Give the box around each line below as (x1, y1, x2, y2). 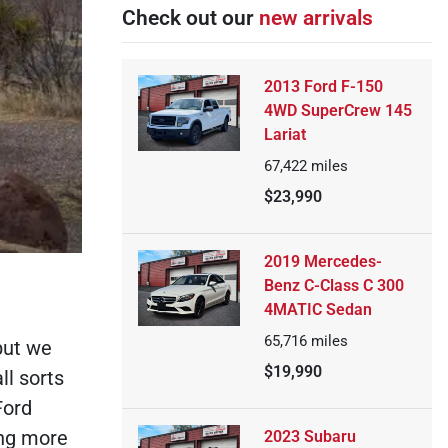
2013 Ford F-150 (263, 77, 383, 96)
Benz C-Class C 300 (263, 276, 404, 295)
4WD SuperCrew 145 (263, 101, 412, 120)
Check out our (121, 6, 259, 30)
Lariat (263, 125, 306, 144)
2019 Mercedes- (263, 252, 382, 271)
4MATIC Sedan (263, 300, 372, 319)
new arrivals (258, 6, 373, 30)
